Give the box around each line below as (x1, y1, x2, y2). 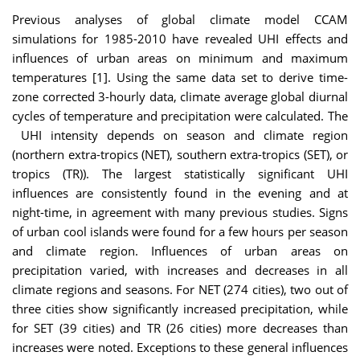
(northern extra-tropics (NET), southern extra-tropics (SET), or (12, 146, 348, 163)
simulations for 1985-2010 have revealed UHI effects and (12, 31, 348, 47)
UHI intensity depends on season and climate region (12, 127, 348, 144)
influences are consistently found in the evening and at (12, 185, 348, 202)
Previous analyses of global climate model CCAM (12, 11, 348, 28)
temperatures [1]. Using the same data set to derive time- (12, 69, 348, 86)
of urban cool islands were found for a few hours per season (12, 223, 348, 240)
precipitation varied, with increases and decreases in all (12, 262, 348, 279)
